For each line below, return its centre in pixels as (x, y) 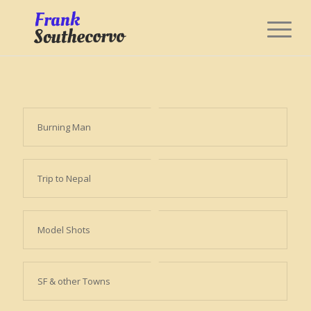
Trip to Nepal (64, 178)
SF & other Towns (74, 281)
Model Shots (64, 230)
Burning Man (64, 127)
